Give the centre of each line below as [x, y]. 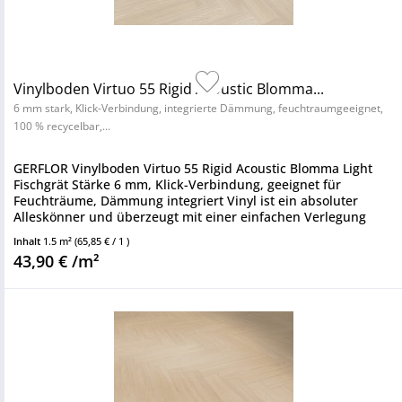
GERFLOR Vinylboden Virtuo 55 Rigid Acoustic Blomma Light [193, 168]
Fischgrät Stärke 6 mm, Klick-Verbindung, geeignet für [177, 184]
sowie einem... [57, 233]
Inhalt [28, 241]
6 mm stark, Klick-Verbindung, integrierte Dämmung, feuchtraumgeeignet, [198, 108]
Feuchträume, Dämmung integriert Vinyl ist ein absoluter [186, 201]
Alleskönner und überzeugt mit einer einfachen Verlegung [190, 217]
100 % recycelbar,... [62, 126]
